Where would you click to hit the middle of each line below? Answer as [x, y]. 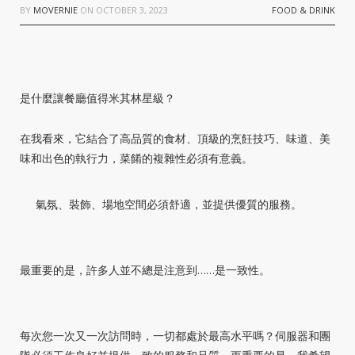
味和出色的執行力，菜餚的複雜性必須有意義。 [136, 158]
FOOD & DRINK [303, 10]
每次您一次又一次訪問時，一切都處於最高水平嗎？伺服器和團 [175, 335]
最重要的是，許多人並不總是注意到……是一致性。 [145, 269]
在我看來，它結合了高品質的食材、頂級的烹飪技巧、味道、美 [175, 138]
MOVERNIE [55, 10]
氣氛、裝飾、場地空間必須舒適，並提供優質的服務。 [169, 204]
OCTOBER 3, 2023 [132, 10]
